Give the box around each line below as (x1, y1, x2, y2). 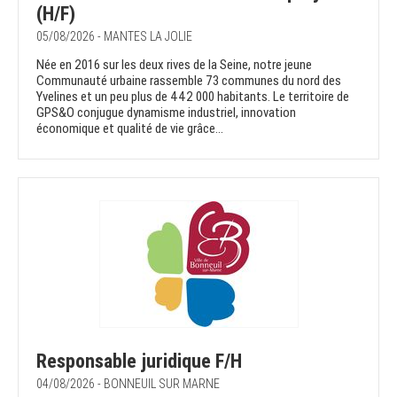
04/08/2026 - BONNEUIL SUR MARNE (36, 377, 220, 392)
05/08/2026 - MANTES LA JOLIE (36, 29, 192, 44)
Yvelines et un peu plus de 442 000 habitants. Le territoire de (36, 89, 349, 105)
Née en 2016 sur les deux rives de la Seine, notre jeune (36, 57, 312, 74)
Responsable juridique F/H (36, 350, 242, 373)
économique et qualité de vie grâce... (36, 121, 223, 137)
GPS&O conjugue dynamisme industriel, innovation (36, 105, 296, 121)
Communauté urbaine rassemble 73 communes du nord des (36, 73, 341, 90)
